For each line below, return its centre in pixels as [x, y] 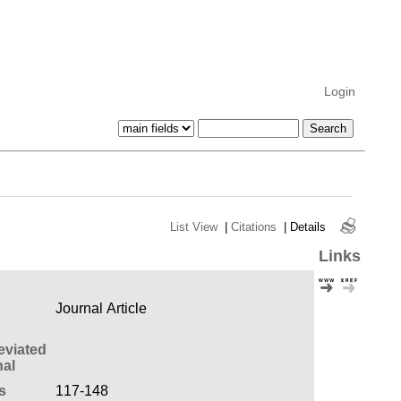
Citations [253, 226]
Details [307, 226]
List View [193, 226]
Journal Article [101, 308]
